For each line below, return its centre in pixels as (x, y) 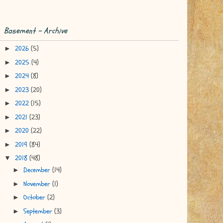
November (38, 184)
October (35, 198)
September (39, 211)
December (38, 170)
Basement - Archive (36, 31)
